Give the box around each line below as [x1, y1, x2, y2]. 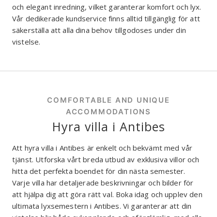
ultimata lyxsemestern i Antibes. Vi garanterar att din [12, 201, 192, 211]
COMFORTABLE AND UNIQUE [47, 95, 170, 105]
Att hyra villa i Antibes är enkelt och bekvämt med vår [12, 143, 193, 153]
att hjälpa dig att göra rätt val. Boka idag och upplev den [12, 189, 202, 200]
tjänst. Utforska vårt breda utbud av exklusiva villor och [12, 155, 200, 165]
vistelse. [12, 37, 41, 47]
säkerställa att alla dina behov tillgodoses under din [12, 25, 186, 35]
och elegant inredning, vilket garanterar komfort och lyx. [12, 2, 201, 12]
